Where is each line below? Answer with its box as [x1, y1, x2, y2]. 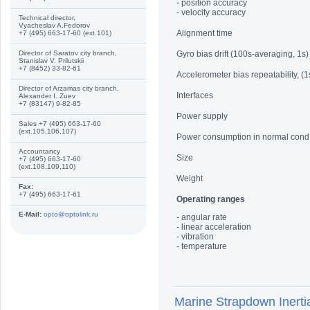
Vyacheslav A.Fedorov [19, 21, 90, 29]
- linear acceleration [176, 222, 251, 232]
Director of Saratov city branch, [19, 49, 117, 57]
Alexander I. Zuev [19, 92, 80, 100]
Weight [176, 174, 203, 183]
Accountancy [19, 147, 62, 155]
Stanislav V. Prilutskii [19, 57, 84, 64]
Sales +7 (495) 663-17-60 [19, 120, 103, 127]
